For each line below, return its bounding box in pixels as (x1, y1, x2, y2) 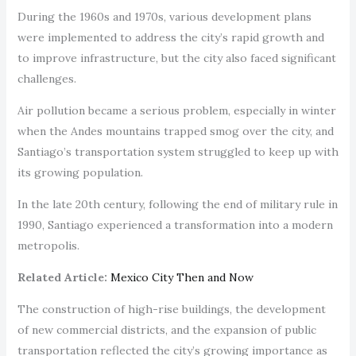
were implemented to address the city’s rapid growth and (17, 29, 324, 44)
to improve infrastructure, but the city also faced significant (17, 50, 336, 65)
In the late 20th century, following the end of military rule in (17, 196, 338, 211)
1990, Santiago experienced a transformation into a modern (17, 217, 333, 232)
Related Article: (17, 269, 107, 284)
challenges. (17, 71, 79, 86)
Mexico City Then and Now (110, 269, 253, 284)
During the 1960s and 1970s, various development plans (17, 9, 311, 24)
